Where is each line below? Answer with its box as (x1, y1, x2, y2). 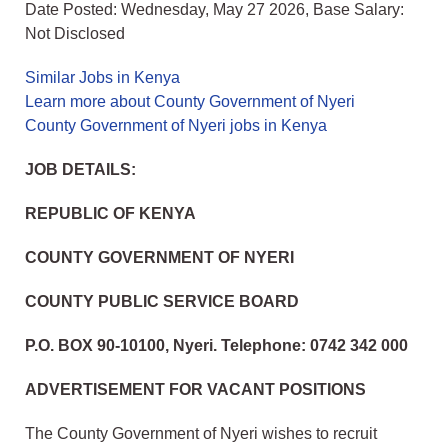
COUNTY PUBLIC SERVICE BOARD (25, 293, 299, 311)
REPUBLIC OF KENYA (25, 205, 196, 223)
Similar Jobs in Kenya (25, 69, 180, 87)
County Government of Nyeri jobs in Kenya (25, 117, 327, 135)
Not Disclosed (25, 25, 125, 43)
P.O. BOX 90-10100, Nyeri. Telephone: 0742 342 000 (25, 337, 408, 355)
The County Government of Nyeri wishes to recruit (25, 425, 377, 443)
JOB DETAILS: (25, 161, 136, 179)
